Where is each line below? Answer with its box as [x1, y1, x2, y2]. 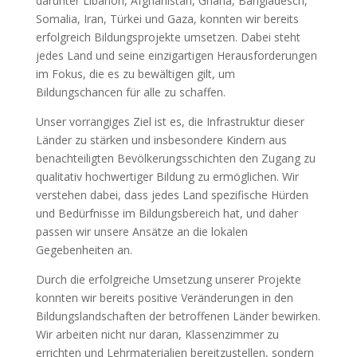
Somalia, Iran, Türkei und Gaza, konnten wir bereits [35, 10, 299, 26]
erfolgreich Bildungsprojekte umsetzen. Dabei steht [35, 29, 300, 45]
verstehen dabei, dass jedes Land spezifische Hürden [35, 186, 308, 202]
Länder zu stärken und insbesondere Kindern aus [35, 131, 287, 147]
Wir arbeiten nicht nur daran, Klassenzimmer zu [35, 326, 279, 342]
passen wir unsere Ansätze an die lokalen [35, 223, 248, 239]
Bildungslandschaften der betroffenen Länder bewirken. [35, 308, 320, 324]
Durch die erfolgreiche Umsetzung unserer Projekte [35, 271, 301, 287]
